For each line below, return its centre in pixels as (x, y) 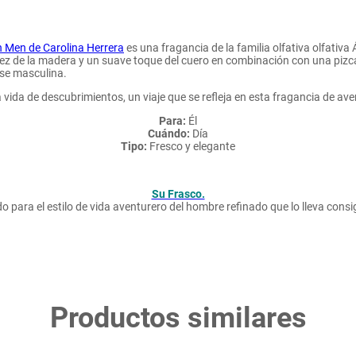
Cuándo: (169, 133)
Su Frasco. (178, 194)
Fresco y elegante (191, 146)
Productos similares (178, 318)
